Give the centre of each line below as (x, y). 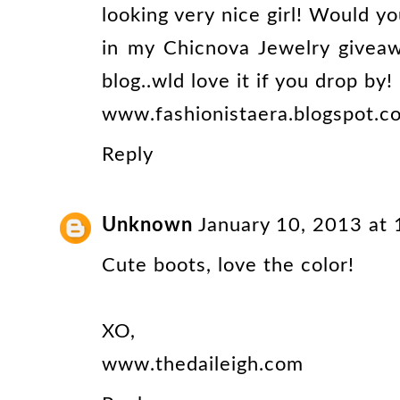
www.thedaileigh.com (203, 364)
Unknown (147, 225)
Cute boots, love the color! (228, 265)
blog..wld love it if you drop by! (247, 82)
